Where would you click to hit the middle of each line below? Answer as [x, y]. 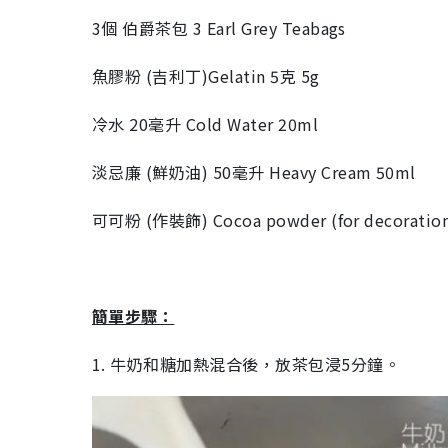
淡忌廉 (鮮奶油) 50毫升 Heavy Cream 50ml [254, 172]
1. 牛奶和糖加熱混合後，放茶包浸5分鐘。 [248, 364]
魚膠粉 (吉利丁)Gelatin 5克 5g [206, 76]
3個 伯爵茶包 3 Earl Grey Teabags [219, 28]
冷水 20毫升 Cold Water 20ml [205, 124]
